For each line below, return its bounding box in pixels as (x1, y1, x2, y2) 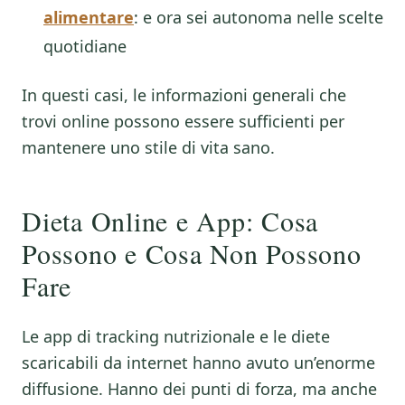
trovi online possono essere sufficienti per (22, 110, 344, 132)
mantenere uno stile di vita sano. (22, 137, 275, 158)
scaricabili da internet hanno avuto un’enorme (22, 352, 375, 373)
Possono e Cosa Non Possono (22, 235, 362, 271)
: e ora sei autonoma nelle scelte (134, 6, 383, 28)
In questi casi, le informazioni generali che (22, 84, 346, 106)
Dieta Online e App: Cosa (22, 202, 318, 239)
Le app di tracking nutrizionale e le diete (22, 325, 330, 347)
